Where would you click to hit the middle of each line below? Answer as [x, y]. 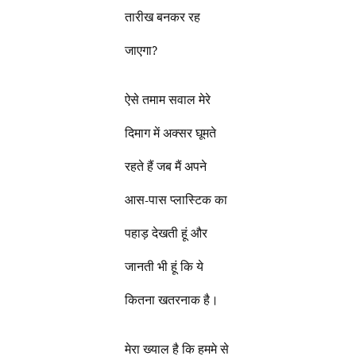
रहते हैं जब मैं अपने [166, 166]
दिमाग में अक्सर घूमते [171, 133]
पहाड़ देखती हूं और [166, 233]
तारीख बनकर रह [163, 17]
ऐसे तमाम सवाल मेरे [168, 100]
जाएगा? [142, 50]
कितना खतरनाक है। [172, 300]
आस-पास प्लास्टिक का [176, 200]
